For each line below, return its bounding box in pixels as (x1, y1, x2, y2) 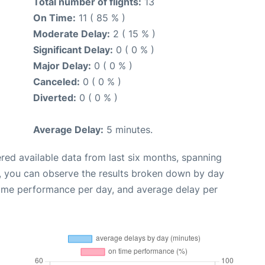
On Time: (33, 12, 76, 24)
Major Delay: (33, 60, 91, 72)
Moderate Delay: (33, 28, 110, 40)
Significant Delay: (33, 44, 113, 56)
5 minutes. (104, 124, 153, 136)
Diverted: (33, 92, 76, 104)
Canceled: (33, 76, 80, 88)
